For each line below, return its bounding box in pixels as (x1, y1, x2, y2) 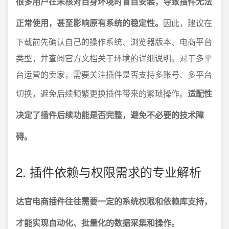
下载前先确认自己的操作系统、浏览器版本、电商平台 (16, 36, 212, 48)
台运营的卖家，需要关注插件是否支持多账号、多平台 (16, 68, 212, 80)
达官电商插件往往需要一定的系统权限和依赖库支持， (16, 195, 212, 207)
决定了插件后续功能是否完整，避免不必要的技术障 (16, 109, 204, 121)
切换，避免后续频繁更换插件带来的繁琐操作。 (16, 87, 188, 99)
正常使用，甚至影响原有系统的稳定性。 (16, 17, 163, 29)
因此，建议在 (163, 17, 212, 29)
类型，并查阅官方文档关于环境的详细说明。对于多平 (16, 52, 212, 64)
